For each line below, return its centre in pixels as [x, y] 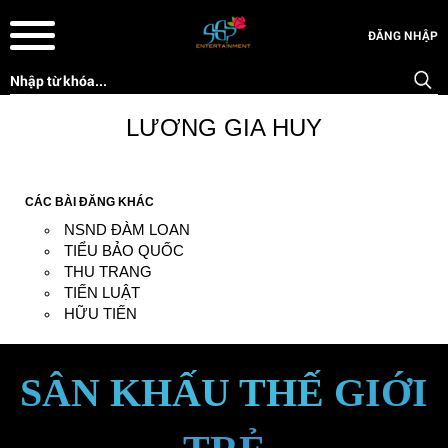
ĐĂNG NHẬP [403, 35]
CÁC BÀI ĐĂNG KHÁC [89, 202]
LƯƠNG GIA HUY [224, 127]
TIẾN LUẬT [102, 292]
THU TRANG [108, 271]
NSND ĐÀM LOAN [127, 229]
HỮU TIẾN [100, 313]
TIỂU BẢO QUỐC [124, 250]
